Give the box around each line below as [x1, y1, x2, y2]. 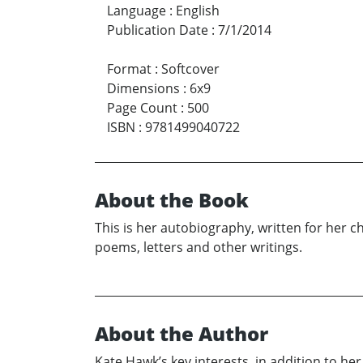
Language [107, 2, 166, 20]
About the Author [95, 320, 268, 348]
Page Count [107, 99, 177, 117]
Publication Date [107, 21, 208, 40]
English [176, 2, 220, 20]
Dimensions [107, 79, 180, 98]
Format [107, 60, 152, 79]
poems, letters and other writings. [95, 238, 302, 257]
